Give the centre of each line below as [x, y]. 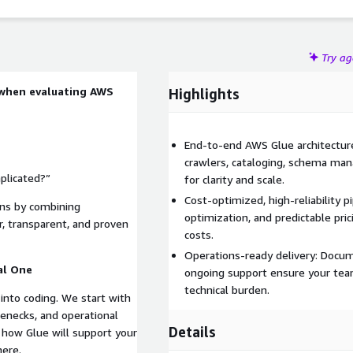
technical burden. [227, 290]
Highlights [204, 94]
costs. [199, 234]
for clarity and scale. [234, 179]
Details [192, 332]
